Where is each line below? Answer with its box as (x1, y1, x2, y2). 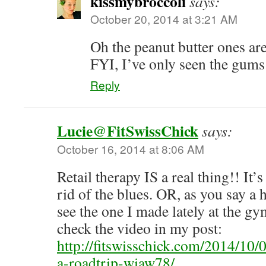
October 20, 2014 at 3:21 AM (90, 11, 237, 27)
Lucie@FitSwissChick (57, 119, 198, 142)
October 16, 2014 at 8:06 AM (57, 141, 204, 157)
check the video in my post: (57, 218, 222, 238)
